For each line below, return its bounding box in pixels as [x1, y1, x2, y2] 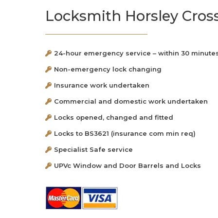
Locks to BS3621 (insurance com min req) [54, 129, 196, 137]
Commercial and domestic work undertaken [54, 97, 208, 105]
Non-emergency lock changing [54, 65, 162, 73]
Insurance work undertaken [54, 81, 150, 89]
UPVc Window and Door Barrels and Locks [54, 161, 201, 169]
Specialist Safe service [54, 145, 133, 153]
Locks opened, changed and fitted [54, 113, 174, 121]
